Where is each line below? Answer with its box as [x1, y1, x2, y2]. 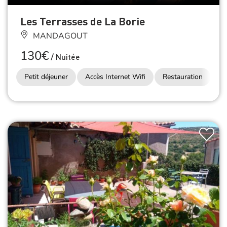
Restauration [163, 71, 203, 82]
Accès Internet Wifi [85, 71, 145, 82]
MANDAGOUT [31, 30, 88, 42]
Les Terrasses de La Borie [20, 14, 145, 28]
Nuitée [54, 51, 80, 62]
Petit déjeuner [24, 71, 68, 82]
